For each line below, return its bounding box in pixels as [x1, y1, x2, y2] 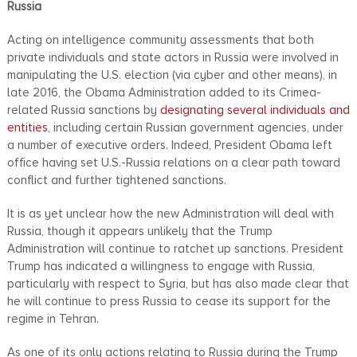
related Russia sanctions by [6, 102, 160, 117]
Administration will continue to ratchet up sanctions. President [6, 241, 343, 256]
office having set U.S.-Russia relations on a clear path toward [6, 155, 340, 170]
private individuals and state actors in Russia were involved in [6, 49, 339, 65]
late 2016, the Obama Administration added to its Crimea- [6, 84, 321, 100]
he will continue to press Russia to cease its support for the [6, 293, 331, 308]
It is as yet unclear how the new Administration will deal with [6, 206, 334, 221]
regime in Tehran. [6, 311, 99, 326]
